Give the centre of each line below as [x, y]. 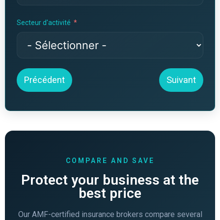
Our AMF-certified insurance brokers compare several [110, 214]
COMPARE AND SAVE [110, 160]
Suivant [181, 80]
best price [110, 193]
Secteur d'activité [43, 22]
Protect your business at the [110, 180]
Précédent [44, 80]
